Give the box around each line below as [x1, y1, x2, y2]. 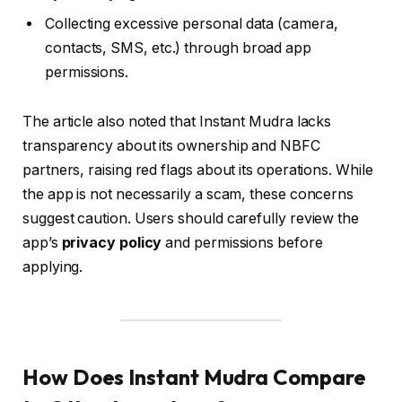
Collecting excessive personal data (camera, [45, 14, 338, 32]
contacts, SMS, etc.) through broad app [45, 39, 311, 57]
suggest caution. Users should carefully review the [22, 210, 360, 228]
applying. [22, 258, 83, 276]
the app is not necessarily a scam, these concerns [22, 186, 354, 204]
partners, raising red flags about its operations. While [22, 162, 373, 179]
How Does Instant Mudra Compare [22, 363, 366, 390]
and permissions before [162, 234, 323, 252]
